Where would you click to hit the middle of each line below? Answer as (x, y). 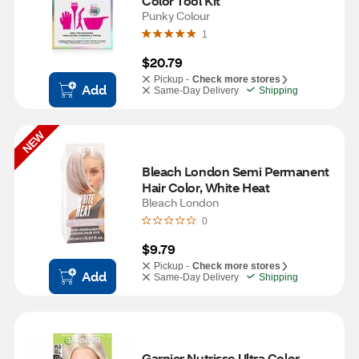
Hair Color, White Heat (206, 187)
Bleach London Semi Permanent (236, 171)
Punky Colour (176, 16)
